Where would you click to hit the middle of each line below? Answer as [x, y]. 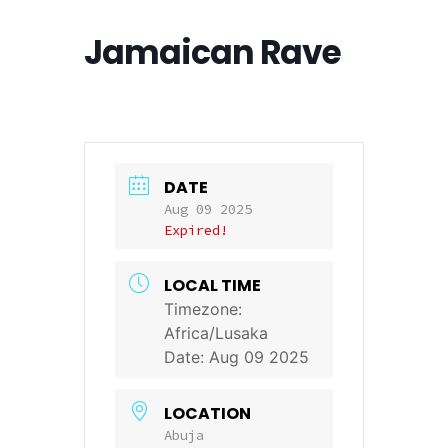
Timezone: [203, 309]
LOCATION [207, 413]
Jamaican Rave [212, 52]
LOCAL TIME [212, 285]
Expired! [196, 230]
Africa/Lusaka [216, 333]
